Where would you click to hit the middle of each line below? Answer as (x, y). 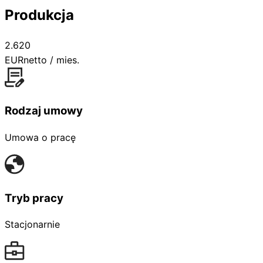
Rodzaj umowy (44, 111)
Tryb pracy (34, 198)
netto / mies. (51, 60)
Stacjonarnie (32, 225)
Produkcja (39, 15)
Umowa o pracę (40, 137)
